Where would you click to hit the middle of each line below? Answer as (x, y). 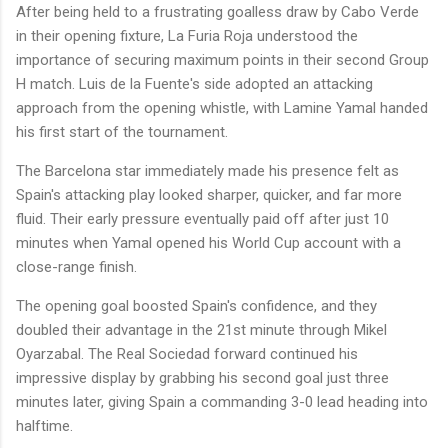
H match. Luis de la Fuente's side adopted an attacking (194, 83)
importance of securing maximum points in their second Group (222, 59)
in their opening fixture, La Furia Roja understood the (187, 35)
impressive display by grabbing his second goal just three (202, 377)
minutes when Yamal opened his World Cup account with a (208, 242)
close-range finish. (76, 266)
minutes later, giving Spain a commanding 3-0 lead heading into (222, 401)
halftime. (44, 425)
